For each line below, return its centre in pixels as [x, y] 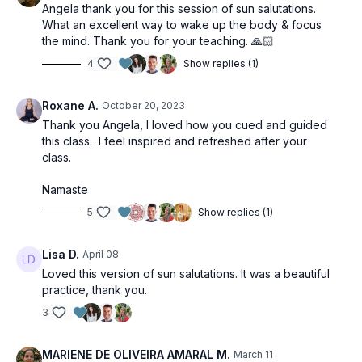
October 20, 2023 [143, 106]
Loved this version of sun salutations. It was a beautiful [186, 274]
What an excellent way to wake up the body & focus [182, 25]
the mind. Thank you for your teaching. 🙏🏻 [158, 41]
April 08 [101, 255]
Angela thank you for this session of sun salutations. [179, 9]
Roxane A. [70, 106]
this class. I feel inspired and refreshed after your [175, 141]
